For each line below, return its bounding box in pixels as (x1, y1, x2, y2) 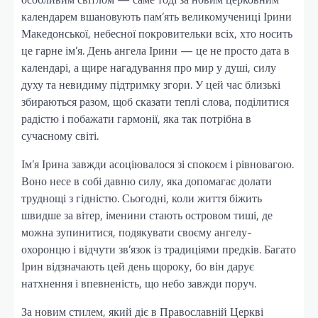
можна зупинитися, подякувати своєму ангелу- (21, 223, 252, 241)
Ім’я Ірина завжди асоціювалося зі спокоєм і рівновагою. (21, 155, 294, 172)
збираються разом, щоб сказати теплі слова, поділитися (21, 92, 289, 110)
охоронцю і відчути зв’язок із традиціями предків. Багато (21, 240, 296, 258)
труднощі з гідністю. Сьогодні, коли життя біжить (21, 189, 262, 207)
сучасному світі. (21, 126, 99, 144)
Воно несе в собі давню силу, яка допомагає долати (21, 172, 272, 190)
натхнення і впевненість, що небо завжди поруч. (21, 274, 256, 292)
